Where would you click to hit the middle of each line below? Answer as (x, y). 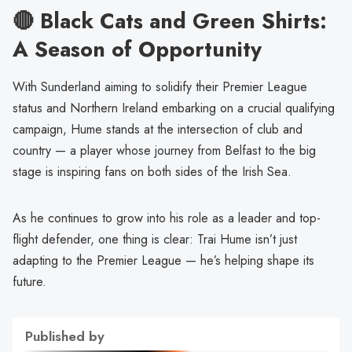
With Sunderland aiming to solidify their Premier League (160, 86)
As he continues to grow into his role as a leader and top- (167, 218)
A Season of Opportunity (137, 49)
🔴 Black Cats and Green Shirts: (170, 20)
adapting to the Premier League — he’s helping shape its (163, 260)
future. (29, 281)
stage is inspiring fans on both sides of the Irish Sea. (152, 171)
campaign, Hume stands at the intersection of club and (158, 129)
